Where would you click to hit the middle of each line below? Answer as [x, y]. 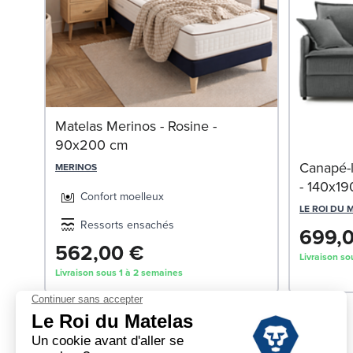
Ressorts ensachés [127, 225]
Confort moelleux [122, 197]
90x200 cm [92, 145]
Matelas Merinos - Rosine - [136, 126]
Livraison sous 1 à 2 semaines [119, 273]
